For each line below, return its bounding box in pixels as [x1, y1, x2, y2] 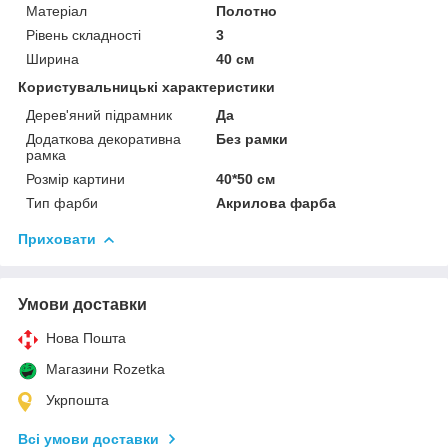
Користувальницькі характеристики [18, 78, 275, 95]
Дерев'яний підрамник [26, 106, 172, 123]
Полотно [216, 2, 278, 19]
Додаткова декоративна [26, 130, 181, 147]
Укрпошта [46, 391, 109, 408]
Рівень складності [26, 26, 141, 43]
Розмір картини [26, 170, 125, 187]
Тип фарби [26, 194, 98, 211]
